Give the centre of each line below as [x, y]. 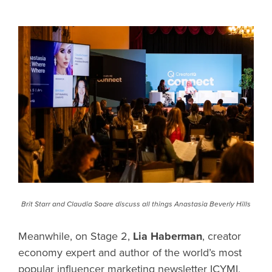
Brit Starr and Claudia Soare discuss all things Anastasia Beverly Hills [136, 205]
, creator [222, 236]
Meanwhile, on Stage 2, [76, 236]
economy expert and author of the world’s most [130, 253]
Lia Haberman [168, 236]
